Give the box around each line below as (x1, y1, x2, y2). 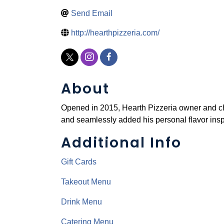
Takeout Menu (61, 177, 111, 186)
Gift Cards (61, 157, 96, 166)
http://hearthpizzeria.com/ (71, 28, 159, 37)
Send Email (71, 9, 112, 17)
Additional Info (61, 133, 181, 152)
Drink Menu (61, 197, 102, 206)
